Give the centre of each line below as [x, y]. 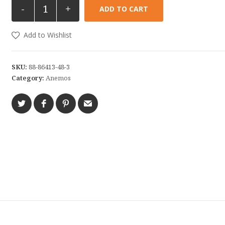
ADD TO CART [124, 9]
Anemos [58, 78]
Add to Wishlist [47, 35]
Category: [28, 78]
